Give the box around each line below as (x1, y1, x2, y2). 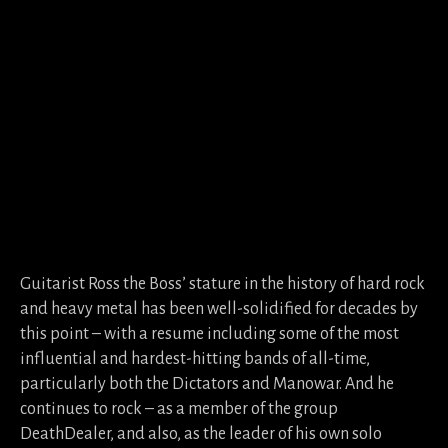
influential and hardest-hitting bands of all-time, (20, 350, 370, 368)
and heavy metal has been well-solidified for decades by (20, 300, 418, 318)
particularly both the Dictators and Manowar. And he (20, 375, 394, 393)
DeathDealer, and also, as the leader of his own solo (20, 425, 382, 443)
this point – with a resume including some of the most (20, 325, 399, 343)
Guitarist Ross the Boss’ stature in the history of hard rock (20, 275, 425, 293)
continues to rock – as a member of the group (20, 400, 338, 418)
